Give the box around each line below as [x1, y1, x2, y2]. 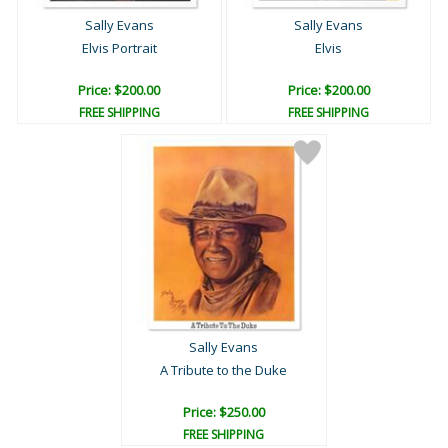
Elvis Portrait [81, 39, 157, 58]
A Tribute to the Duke [160, 361, 288, 380]
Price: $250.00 [182, 403, 265, 422]
